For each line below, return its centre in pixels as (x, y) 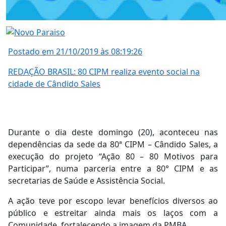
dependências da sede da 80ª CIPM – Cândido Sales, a (113, 145)
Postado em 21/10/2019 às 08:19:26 (75, 52)
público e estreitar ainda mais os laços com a (113, 213)
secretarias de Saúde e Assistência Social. (87, 181)
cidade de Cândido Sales (54, 84)
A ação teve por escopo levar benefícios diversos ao (113, 201)
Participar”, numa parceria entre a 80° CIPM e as (113, 169)
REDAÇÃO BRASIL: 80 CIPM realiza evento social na (104, 72)
